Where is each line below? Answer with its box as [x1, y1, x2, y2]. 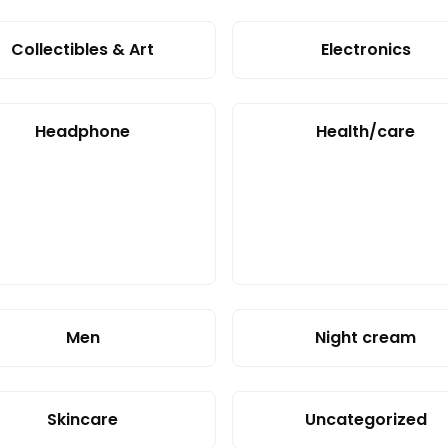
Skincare [47, 408, 118, 431]
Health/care [316, 120, 415, 143]
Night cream [315, 326, 416, 349]
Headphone [35, 120, 130, 143]
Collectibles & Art [11, 38, 154, 61]
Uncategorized [304, 408, 427, 431]
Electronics [320, 38, 411, 61]
